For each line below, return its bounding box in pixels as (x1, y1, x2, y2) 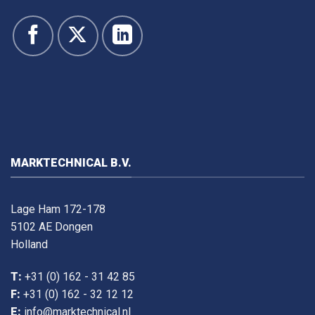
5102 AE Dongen (11, 220, 93, 234)
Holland (11, 238, 48, 252)
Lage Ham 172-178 (11, 202, 105, 217)
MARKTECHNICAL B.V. (11, 155, 131, 169)
